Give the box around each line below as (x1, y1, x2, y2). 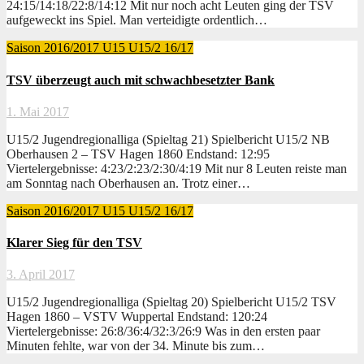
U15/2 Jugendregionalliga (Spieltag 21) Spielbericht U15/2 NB (6, 132, 330, 146)
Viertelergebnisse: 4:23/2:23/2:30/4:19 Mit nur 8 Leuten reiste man (6, 161, 347, 175)
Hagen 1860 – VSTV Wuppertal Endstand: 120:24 (6, 310, 267, 324)
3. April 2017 (6, 267, 75, 282)
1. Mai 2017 (6, 104, 69, 119)
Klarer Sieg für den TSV (6, 236, 142, 250)
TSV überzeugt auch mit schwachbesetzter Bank (6, 72, 275, 87)
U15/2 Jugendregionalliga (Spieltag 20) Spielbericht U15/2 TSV (6, 295, 336, 310)
